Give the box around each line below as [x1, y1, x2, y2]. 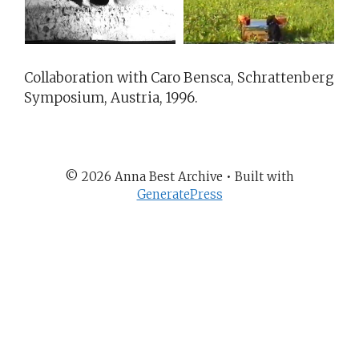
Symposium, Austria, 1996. [24, 88, 198, 107]
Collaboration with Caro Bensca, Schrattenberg [24, 68, 334, 87]
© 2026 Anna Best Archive [65, 169, 223, 184]
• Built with [223, 169, 294, 184]
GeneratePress [136, 187, 223, 202]
